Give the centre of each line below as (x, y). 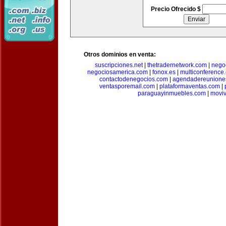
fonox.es (164, 72)
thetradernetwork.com (177, 65)
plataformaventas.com (189, 86)
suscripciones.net (119, 65)
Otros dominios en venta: (120, 54)
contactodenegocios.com (133, 79)
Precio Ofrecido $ (176, 9)
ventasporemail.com (127, 86)
